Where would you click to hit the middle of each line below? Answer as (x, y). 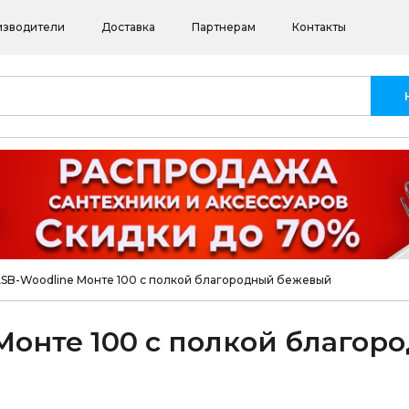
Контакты (320, 26)
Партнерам (224, 26)
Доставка (129, 26)
